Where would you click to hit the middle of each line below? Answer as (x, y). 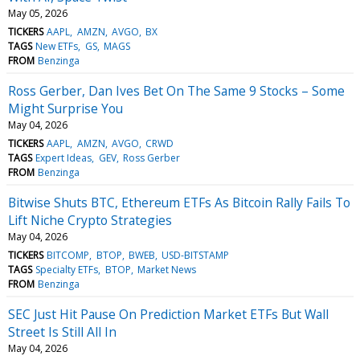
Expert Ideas (64, 157)
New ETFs (57, 46)
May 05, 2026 (38, 13)
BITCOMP (68, 255)
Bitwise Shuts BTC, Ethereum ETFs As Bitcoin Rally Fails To (179, 202)
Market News (166, 269)
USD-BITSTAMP (196, 255)
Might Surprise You (65, 108)
